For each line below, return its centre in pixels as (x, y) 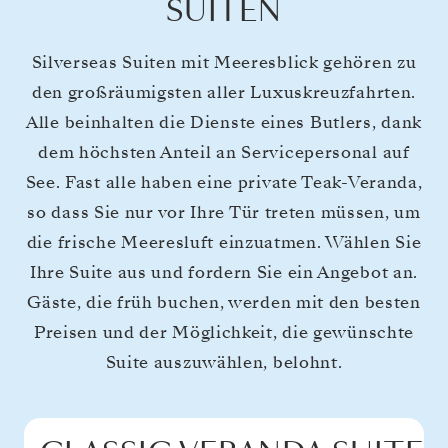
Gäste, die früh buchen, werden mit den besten (224, 302)
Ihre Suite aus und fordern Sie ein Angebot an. (224, 272)
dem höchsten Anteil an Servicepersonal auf (224, 152)
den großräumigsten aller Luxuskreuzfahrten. (224, 92)
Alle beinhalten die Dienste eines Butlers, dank (224, 122)
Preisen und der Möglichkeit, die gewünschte (224, 332)
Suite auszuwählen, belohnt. (224, 362)
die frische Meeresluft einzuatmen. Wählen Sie (224, 242)
